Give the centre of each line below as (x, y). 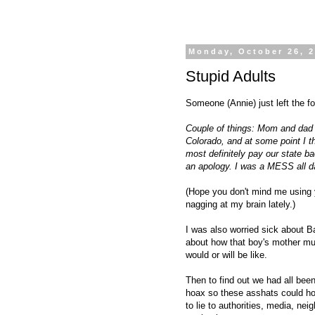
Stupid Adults (231, 76)
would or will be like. (226, 255)
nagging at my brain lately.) (240, 204)
